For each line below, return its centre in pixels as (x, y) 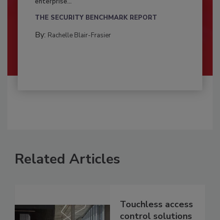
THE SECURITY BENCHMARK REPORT (96, 18)
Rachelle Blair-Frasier (79, 36)
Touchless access (156, 204)
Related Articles (68, 159)
